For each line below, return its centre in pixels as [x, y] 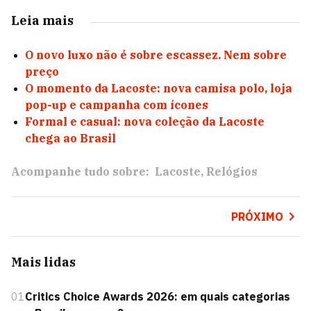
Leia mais [42, 21]
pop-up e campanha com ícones [117, 105]
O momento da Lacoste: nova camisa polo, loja [159, 89]
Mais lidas [43, 262]
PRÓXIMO [257, 217]
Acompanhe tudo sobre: [80, 172]
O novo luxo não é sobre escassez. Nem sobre [156, 55]
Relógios [232, 172]
